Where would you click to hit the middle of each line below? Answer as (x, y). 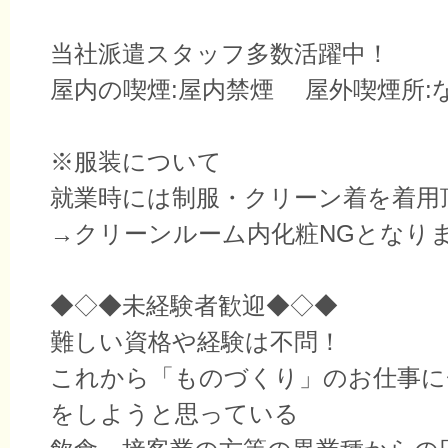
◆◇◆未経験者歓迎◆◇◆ (194, 305)
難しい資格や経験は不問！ (196, 341)
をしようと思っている (174, 413)
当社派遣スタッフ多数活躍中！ (220, 53)
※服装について (136, 161)
